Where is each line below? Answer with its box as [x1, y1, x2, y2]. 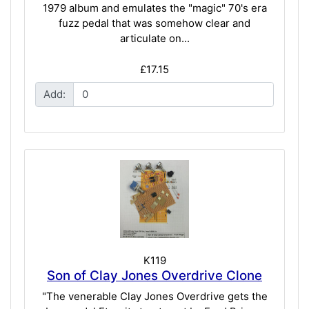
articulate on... [119, 32, 190, 46]
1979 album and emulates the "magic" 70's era [42, 1, 267, 15]
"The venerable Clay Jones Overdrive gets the [41, 289, 268, 303]
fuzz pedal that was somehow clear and [59, 17, 250, 30]
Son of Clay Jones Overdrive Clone [47, 268, 262, 284]
